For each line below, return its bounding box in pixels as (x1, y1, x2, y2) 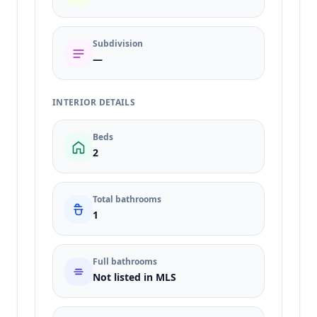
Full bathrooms (93, 255, 157, 267)
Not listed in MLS (93, 270, 176, 284)
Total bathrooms (93, 193, 161, 205)
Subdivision (93, 38, 143, 50)
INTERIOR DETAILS (52, 96, 135, 108)
